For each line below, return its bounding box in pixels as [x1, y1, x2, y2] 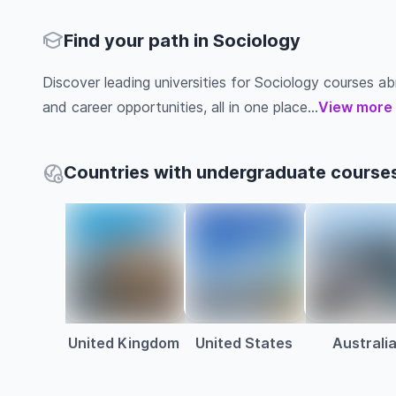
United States [195, 334, 293, 352]
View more [318, 98, 392, 116]
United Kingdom [68, 334, 179, 352]
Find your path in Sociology [64, 30, 301, 51]
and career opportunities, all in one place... [42, 98, 318, 116]
